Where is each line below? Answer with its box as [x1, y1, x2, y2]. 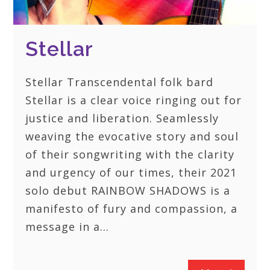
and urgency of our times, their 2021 [25, 165, 237, 180]
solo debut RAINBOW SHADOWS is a [25, 183, 231, 198]
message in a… [25, 219, 110, 234]
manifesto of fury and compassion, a [25, 201, 238, 216]
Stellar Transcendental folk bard [25, 75, 214, 90]
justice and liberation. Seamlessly [25, 111, 219, 126]
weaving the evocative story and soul [25, 129, 239, 144]
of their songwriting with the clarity [25, 147, 235, 162]
